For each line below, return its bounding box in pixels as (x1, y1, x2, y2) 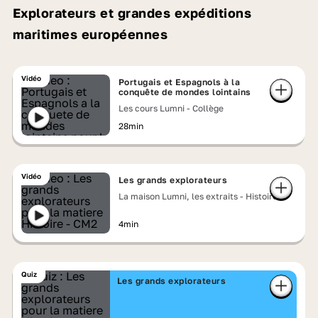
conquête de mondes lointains (118, 87, 251, 97)
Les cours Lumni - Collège (118, 103, 224, 114)
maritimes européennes (12, 26, 168, 42)
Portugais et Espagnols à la (118, 77, 241, 87)
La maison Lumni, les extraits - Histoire (118, 191, 278, 202)
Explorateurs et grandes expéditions (12, 5, 252, 21)
